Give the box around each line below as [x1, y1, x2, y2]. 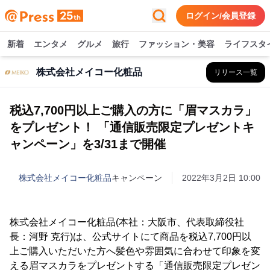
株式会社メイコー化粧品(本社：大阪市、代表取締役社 [10, 217, 244, 227]
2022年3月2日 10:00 [182, 173, 260, 183]
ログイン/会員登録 [186, 11, 256, 20]
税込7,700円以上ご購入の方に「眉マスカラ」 [10, 104, 257, 117]
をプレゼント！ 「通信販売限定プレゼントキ [10, 121, 254, 134]
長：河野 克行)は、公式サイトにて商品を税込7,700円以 [10, 231, 251, 242]
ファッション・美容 [139, 39, 215, 49]
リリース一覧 [214, 68, 257, 77]
